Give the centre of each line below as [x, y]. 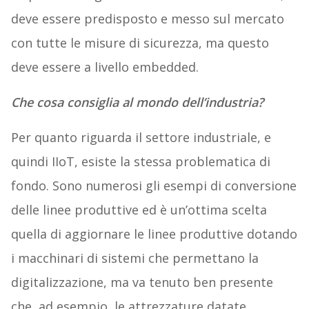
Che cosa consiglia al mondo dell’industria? [137, 102]
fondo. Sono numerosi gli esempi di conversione [153, 186]
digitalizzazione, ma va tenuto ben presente [142, 282]
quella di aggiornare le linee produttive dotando [154, 234]
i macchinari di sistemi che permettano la [134, 258]
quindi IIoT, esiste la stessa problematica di [140, 162]
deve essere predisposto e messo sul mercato [147, 19]
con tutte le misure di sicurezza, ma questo [140, 43]
